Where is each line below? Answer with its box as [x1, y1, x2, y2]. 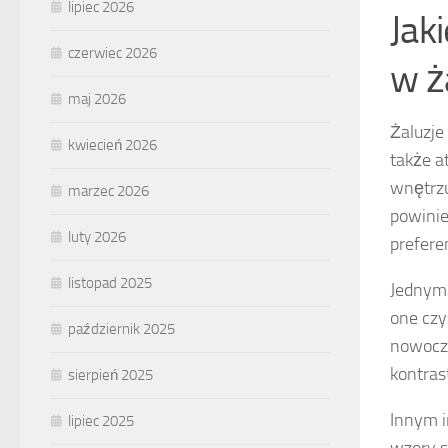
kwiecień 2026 [68, 136, 157, 155]
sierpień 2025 [68, 366, 153, 385]
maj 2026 [68, 90, 126, 109]
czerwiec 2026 [68, 44, 157, 63]
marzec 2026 [68, 182, 149, 201]
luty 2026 [68, 228, 126, 247]
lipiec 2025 [68, 412, 134, 431]
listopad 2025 [68, 274, 152, 293]
